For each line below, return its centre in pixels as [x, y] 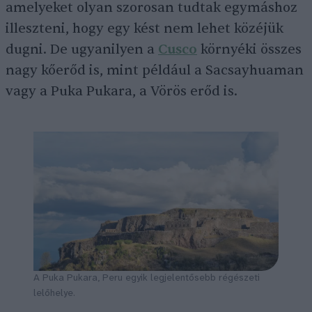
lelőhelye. [54, 293]
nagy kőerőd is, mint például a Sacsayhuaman [155, 70]
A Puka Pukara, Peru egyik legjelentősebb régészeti [147, 278]
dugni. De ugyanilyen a [82, 49]
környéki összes [249, 49]
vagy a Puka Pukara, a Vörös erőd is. [123, 91]
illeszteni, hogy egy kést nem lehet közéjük [145, 28]
